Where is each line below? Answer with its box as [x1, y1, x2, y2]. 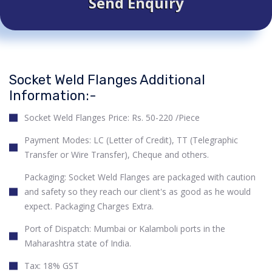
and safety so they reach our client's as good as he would [24, 186, 251, 198]
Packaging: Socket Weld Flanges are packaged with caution [24, 171, 256, 183]
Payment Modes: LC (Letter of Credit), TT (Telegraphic [24, 134, 238, 146]
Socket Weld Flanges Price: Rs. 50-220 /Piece [24, 112, 200, 124]
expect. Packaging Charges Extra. [24, 200, 154, 212]
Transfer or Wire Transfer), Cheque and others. [24, 149, 209, 161]
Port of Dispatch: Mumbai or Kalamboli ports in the [24, 223, 225, 235]
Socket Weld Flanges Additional [9, 72, 205, 89]
